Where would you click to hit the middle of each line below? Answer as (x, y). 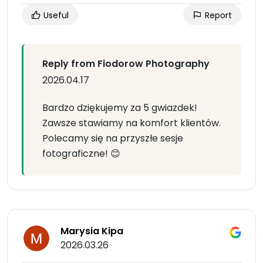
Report (217, 16)
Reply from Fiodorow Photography (126, 64)
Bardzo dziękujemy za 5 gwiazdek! (120, 108)
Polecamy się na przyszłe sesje (113, 139)
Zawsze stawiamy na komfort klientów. (131, 123)
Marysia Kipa (92, 231)
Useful (55, 16)
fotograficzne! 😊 (81, 154)
